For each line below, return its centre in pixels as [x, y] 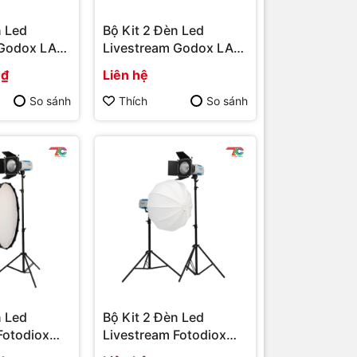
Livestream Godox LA [168, 47]
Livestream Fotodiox [165, 334]
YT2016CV [136, 65]
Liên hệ [126, 75]
